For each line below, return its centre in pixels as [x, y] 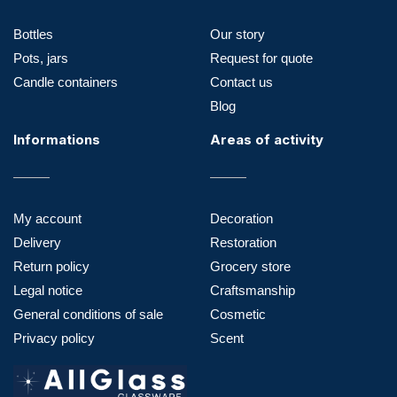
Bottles [33, 34]
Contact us [241, 82]
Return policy [51, 266]
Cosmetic [237, 314]
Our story [237, 34]
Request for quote [261, 58]
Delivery [37, 242]
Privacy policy [54, 338]
